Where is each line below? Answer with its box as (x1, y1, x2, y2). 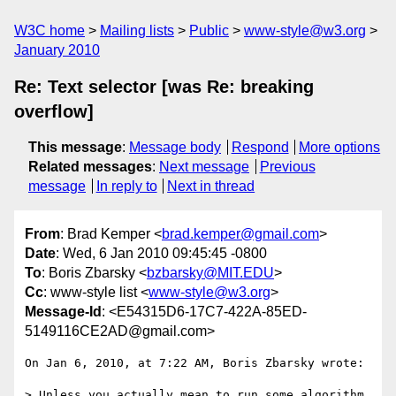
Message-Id (25, 304, 102, 320)
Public (189, 23, 229, 38)
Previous (259, 159, 316, 174)
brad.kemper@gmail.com (162, 226, 319, 242)
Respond (231, 140, 289, 155)
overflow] (14, 102, 94, 121)
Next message (159, 159, 249, 174)
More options (299, 140, 381, 155)
